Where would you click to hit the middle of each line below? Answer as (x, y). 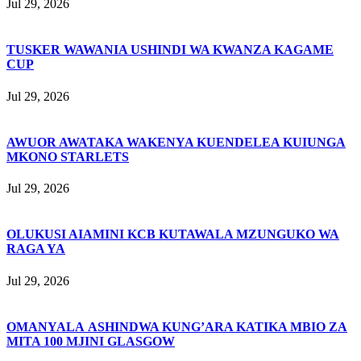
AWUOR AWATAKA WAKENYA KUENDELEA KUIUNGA (176, 142)
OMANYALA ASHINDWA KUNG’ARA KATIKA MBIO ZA (177, 326)
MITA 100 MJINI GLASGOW (91, 341)
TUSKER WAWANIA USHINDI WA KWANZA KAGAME (170, 50)
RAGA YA (36, 249)
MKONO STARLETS (68, 156)
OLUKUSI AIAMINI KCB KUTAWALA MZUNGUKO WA (173, 234)
